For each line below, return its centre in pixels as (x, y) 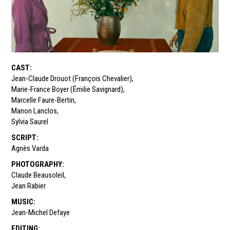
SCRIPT (24, 138)
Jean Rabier (29, 186)
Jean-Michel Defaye (41, 213)
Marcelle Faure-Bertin (43, 100)
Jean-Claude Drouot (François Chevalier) (72, 79)
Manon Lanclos (34, 111)
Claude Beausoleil (38, 175)
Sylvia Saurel (30, 122)
